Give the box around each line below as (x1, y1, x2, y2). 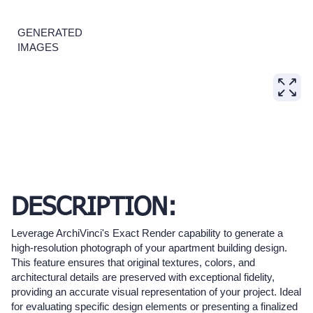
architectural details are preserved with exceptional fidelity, (11, 271, 275, 284)
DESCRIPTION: (11, 196, 177, 221)
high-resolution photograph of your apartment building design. (11, 242, 287, 254)
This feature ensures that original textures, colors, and (11, 256, 255, 269)
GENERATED (17, 27, 82, 38)
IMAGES (17, 41, 59, 53)
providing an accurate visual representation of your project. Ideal (11, 286, 301, 298)
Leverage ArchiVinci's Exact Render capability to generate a (11, 227, 283, 240)
